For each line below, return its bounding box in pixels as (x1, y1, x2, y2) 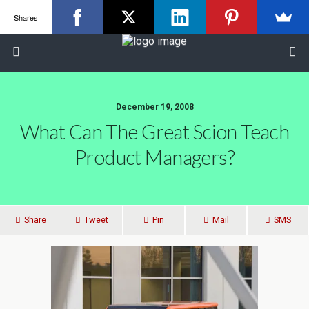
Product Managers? (74, 146, 235, 169)
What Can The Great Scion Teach (19, 120, 290, 143)
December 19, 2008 (115, 102, 194, 112)
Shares (13, 11, 38, 23)
